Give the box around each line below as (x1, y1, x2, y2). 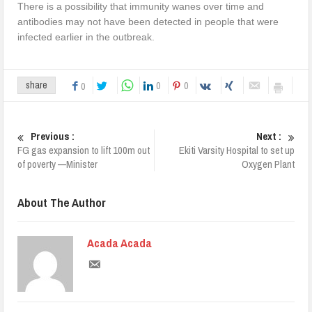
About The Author (17, 194, 107, 210)
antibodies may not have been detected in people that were (17, 15, 279, 27)
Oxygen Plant (241, 156, 295, 171)
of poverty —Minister (17, 156, 98, 171)
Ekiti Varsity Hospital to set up (178, 142, 295, 157)
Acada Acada (87, 234, 153, 251)
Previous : (31, 128, 75, 143)
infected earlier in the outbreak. (17, 31, 155, 42)
